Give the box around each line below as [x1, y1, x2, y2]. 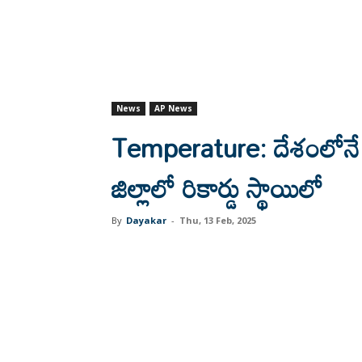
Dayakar [126, 214, 166, 226]
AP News [154, 103, 192, 114]
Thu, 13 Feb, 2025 [179, 214, 256, 226]
